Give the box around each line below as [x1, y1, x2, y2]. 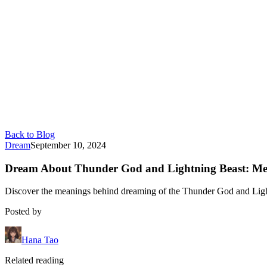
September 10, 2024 [30, 140, 106, 150]
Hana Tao [21, 235, 58, 246]
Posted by [5, 206, 42, 217]
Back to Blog [5, 129, 55, 139]
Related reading [5, 255, 64, 266]
